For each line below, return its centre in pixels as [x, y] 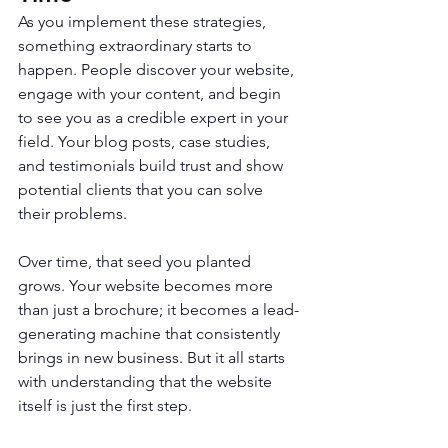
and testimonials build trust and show [152, 165]
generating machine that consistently [151, 333]
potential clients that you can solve [142, 189]
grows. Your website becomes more [147, 285]
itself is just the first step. [105, 405]
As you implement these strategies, [144, 21]
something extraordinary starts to [137, 45]
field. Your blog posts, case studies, [146, 141]
